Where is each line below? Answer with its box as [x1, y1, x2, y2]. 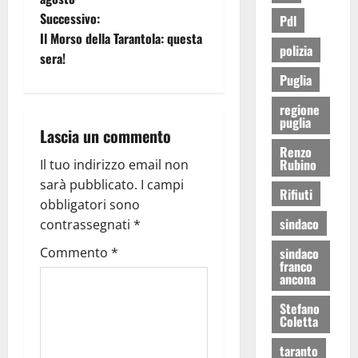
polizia [279, 40, 312, 60]
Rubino [279, 154, 316, 174]
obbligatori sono [40, 195, 140, 213]
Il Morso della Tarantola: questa [40, 28, 202, 48]
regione [279, 99, 320, 119]
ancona [279, 268, 316, 288]
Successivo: [40, 8, 100, 28]
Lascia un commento [40, 123, 171, 148]
